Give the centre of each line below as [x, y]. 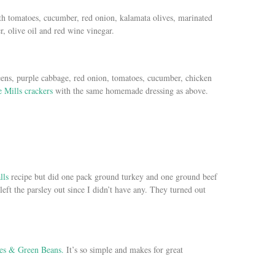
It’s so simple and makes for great [123, 249]
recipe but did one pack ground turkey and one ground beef [114, 176]
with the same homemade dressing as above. [130, 90]
